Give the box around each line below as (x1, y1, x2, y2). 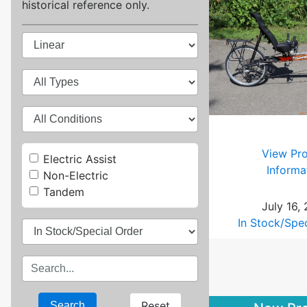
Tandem (42, 185, 84, 199)
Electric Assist (42, 152, 116, 167)
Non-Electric (42, 169, 108, 183)
